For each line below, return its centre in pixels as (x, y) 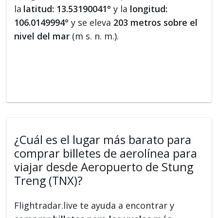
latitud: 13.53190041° (67, 9)
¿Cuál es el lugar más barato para (103, 140)
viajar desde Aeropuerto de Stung (104, 167)
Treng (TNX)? (49, 181)
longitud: (149, 9)
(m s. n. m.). (94, 36)
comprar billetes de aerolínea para (106, 154)
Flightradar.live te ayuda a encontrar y (94, 206)
